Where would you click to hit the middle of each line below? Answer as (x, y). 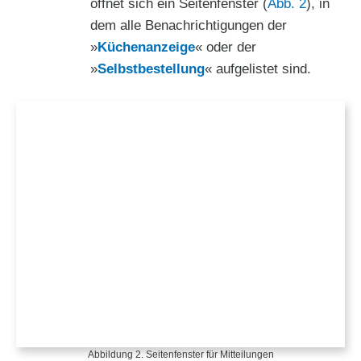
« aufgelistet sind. (258, 69)
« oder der (226, 48)
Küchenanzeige (146, 48)
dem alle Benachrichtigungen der (189, 26)
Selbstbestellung (151, 69)
